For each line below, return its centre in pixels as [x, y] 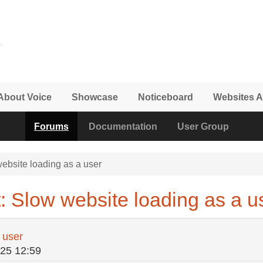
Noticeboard [166, 97]
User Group [203, 126]
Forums [51, 126]
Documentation [123, 126]
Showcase [95, 97]
